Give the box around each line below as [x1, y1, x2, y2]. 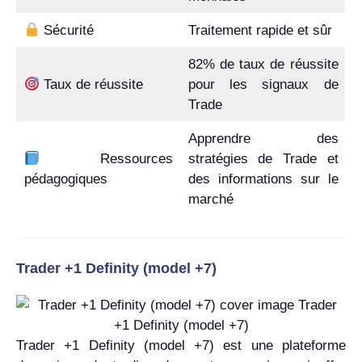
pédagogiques [23, 171, 107, 187]
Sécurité [39, 23, 94, 38]
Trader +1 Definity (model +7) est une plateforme [16, 338, 346, 353]
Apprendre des [187, 131, 339, 146]
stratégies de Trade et [187, 151, 339, 166]
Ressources [39, 151, 173, 166]
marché [187, 192, 234, 207]
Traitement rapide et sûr [187, 23, 332, 38]
